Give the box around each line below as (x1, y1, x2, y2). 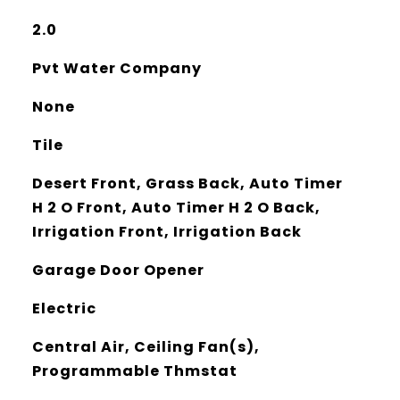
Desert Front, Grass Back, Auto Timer (31, 173, 343, 194)
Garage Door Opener (31, 260, 204, 280)
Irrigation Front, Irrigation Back (31, 221, 302, 242)
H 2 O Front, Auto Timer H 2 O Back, (31, 197, 321, 218)
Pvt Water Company (31, 58, 202, 79)
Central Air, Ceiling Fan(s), (31, 337, 260, 357)
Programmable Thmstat (31, 361, 237, 381)
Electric (31, 298, 96, 319)
